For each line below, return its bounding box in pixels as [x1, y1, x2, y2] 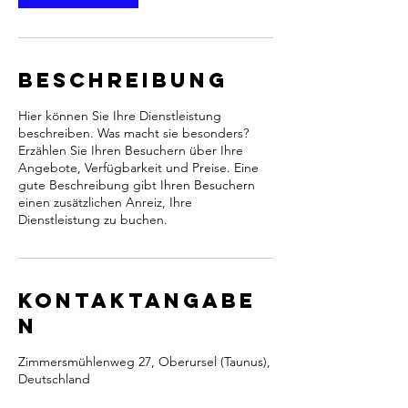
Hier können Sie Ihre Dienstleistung [18, 107, 221, 124]
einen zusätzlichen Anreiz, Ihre [18, 194, 192, 210]
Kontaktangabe [18, 288, 256, 313]
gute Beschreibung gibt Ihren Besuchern [18, 177, 255, 193]
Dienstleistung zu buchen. [18, 211, 168, 228]
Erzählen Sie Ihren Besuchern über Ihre [18, 142, 243, 158]
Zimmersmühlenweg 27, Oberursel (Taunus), [18, 353, 270, 370]
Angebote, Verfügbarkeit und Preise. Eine [18, 159, 259, 176]
